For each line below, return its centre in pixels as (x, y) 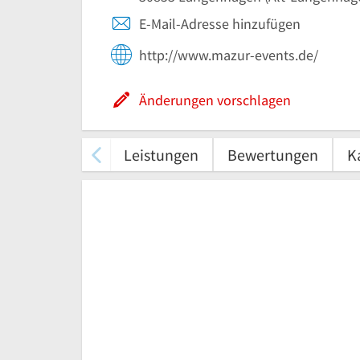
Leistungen (161, 154)
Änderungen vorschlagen (215, 100)
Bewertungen (273, 154)
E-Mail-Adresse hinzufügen (220, 24)
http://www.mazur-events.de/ (229, 55)
